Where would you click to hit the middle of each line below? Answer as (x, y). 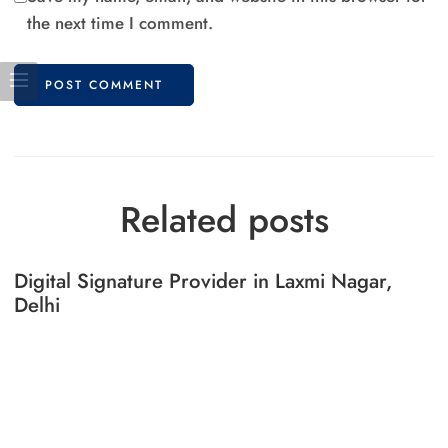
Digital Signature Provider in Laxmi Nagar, (203, 280)
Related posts (224, 219)
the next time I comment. (120, 22)
